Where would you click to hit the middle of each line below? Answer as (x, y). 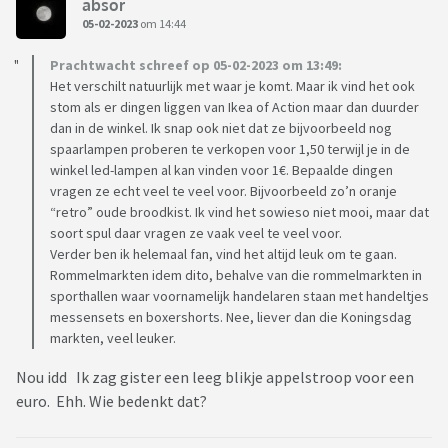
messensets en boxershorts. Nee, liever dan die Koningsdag (231, 317)
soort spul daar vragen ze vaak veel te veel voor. (196, 233)
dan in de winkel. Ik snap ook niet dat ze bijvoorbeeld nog (221, 128)
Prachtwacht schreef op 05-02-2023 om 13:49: (196, 65)
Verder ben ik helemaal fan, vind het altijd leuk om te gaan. (223, 254)
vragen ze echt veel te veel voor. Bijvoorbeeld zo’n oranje (223, 191)
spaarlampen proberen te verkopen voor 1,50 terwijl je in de (230, 149)
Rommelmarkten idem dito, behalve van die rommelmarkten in (236, 275)
